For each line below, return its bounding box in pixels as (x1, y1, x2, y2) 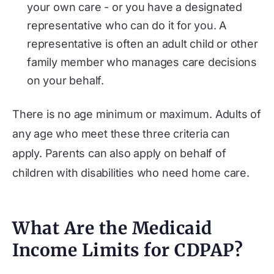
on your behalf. (27, 74, 105, 87)
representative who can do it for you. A (27, 19, 227, 32)
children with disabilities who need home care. (12, 166, 250, 179)
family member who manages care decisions (27, 56, 257, 68)
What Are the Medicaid (12, 217, 212, 239)
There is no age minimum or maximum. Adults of (12, 108, 261, 120)
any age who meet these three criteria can (12, 127, 230, 140)
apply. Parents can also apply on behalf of (12, 147, 226, 160)
